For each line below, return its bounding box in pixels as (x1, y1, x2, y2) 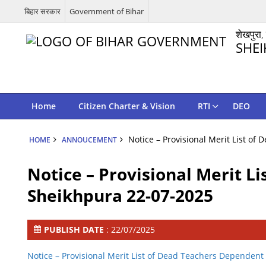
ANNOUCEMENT (61, 135, 117, 144)
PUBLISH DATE (44, 224, 107, 235)
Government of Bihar (69, 5, 144, 17)
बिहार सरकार (24, 5, 61, 17)
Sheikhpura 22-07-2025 (27, 184, 214, 207)
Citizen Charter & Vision (78, 100, 175, 112)
